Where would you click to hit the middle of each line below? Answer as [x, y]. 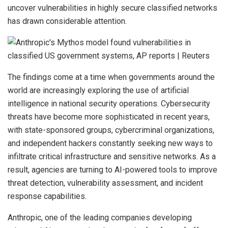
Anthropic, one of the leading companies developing [100, 218]
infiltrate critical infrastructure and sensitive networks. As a [112, 157]
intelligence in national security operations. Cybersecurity [109, 104]
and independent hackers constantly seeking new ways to [110, 144]
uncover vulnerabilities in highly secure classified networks [112, 8]
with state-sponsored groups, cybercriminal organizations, [111, 130]
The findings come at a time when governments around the [111, 77]
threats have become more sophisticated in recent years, [109, 117]
